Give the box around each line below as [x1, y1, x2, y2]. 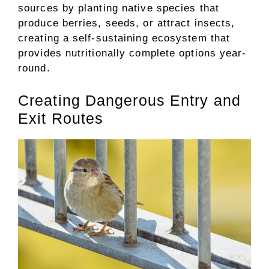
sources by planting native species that [18, 2, 219, 14]
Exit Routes [18, 109, 104, 127]
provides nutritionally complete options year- [18, 47, 247, 59]
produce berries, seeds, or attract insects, [18, 17, 235, 29]
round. [18, 62, 50, 74]
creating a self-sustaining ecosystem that [18, 32, 231, 44]
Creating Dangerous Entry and [18, 91, 241, 109]
